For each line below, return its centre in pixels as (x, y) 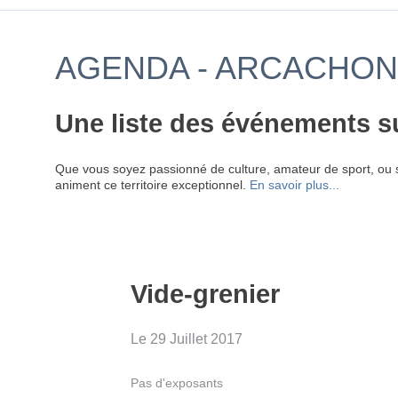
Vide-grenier (205, 294)
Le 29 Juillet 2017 (187, 338)
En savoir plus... (295, 184)
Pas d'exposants (177, 382)
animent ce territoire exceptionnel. (152, 184)
